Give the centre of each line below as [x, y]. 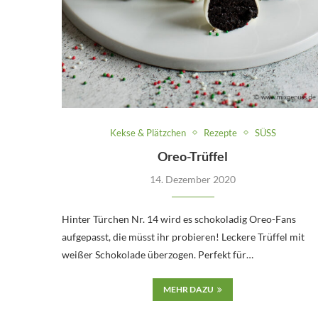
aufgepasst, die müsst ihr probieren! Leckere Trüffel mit [183, 236]
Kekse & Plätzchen [148, 132]
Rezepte [220, 132]
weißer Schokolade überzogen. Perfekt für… [158, 254]
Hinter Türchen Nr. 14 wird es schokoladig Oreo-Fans [179, 219]
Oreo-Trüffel [193, 156]
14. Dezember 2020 [193, 179]
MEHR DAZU [189, 289]
